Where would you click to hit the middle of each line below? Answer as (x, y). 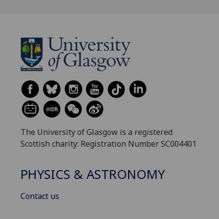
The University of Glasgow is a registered (97, 132)
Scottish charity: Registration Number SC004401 (109, 144)
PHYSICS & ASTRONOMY (93, 175)
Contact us (40, 196)
